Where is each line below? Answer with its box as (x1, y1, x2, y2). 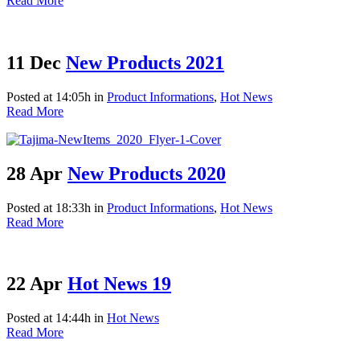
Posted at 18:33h (6, 200, 91, 215)
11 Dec (6, 51, 61, 73)
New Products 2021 (66, 51, 224, 73)
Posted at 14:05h (6, 89, 91, 104)
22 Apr (6, 273, 63, 295)
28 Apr (6, 162, 63, 184)
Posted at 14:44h (6, 311, 91, 325)
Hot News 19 (67, 273, 171, 295)
